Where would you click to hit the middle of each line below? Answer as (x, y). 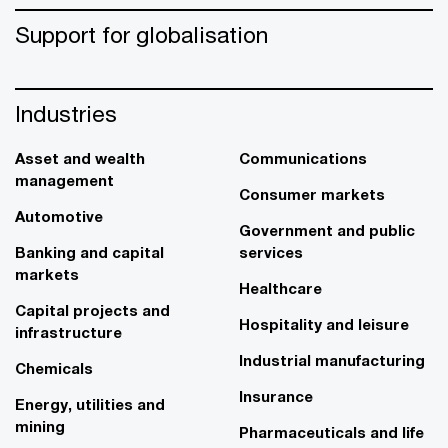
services (271, 252)
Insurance (276, 396)
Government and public (327, 230)
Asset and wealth (80, 158)
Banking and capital (89, 252)
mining (40, 426)
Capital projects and (92, 310)
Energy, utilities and (90, 404)
